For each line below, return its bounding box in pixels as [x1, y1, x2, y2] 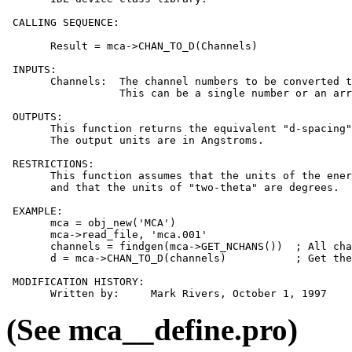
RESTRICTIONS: [6, 157, 94, 170]
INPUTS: [6, 63, 57, 75]
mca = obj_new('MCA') [6, 216, 176, 229]
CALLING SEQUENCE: [6, 16, 119, 28]
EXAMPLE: [6, 204, 63, 217]
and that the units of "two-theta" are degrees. [6, 181, 339, 193]
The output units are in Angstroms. [6, 134, 264, 146]
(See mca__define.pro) [6, 312, 298, 346]
